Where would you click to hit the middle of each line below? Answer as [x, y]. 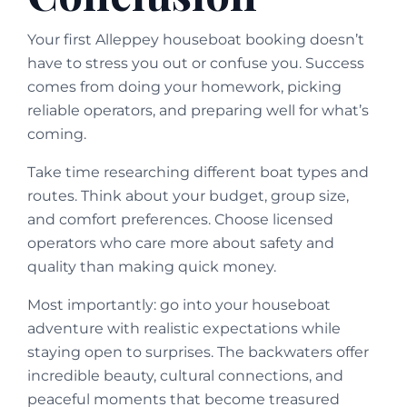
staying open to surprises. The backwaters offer [198, 352]
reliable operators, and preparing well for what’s [198, 111]
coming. [57, 134]
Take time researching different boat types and [198, 173]
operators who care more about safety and [181, 243]
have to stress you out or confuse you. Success [196, 64]
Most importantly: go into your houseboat [179, 305]
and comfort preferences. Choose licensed [180, 220]
